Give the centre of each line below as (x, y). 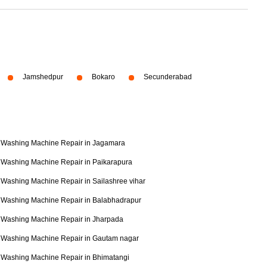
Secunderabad (168, 77)
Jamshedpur (43, 77)
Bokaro (103, 77)
